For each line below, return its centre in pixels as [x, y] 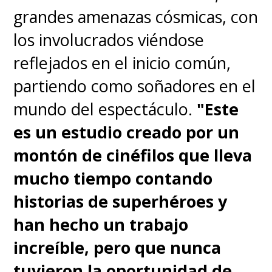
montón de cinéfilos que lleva [133, 155]
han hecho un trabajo [101, 225]
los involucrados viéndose [109, 40]
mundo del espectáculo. [103, 109]
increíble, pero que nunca [117, 248]
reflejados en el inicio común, [122, 63]
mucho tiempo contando [113, 178]
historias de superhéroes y [121, 202]
